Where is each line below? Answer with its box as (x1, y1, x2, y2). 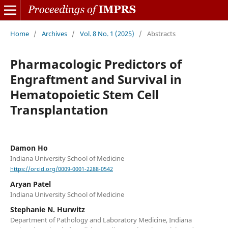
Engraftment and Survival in (10, 70, 182, 88)
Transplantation (10, 101, 108, 118)
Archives (41, 28, 67, 38)
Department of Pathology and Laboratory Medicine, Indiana (10, 215, 192, 225)
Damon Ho (10, 142, 48, 153)
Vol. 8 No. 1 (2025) (79, 28, 134, 38)
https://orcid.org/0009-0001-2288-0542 (10, 165, 113, 173)
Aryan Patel (10, 179, 51, 189)
